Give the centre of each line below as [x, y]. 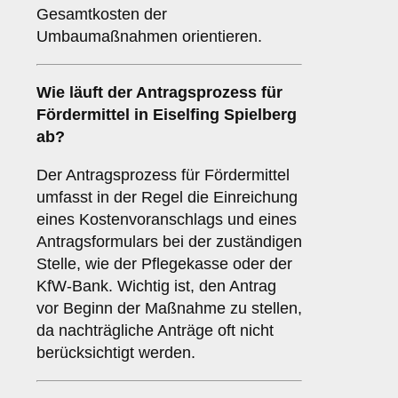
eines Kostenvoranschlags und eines [167, 220]
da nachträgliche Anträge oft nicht [155, 331]
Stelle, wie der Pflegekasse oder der [164, 264]
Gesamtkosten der [102, 15]
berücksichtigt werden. [116, 353]
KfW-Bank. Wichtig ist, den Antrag [156, 287]
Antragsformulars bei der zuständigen [169, 242]
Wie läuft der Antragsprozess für [159, 93]
